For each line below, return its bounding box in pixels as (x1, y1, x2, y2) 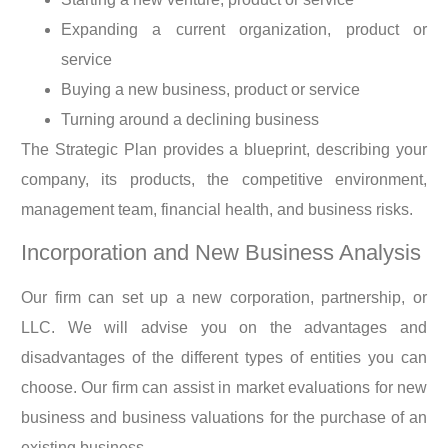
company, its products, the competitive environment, (21, 170, 427, 188)
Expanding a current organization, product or (61, 20, 427, 38)
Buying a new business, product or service (61, 80, 360, 98)
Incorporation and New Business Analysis (21, 240, 421, 266)
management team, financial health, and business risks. (21, 200, 413, 218)
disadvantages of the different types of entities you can (21, 349, 427, 367)
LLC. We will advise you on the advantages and (21, 319, 427, 337)
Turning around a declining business (61, 110, 319, 128)
